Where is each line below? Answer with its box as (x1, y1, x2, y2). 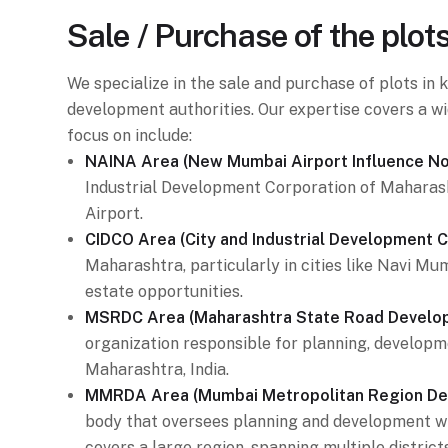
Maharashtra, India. (85, 360, 229, 380)
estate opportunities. (85, 282, 243, 302)
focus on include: (67, 126, 192, 146)
